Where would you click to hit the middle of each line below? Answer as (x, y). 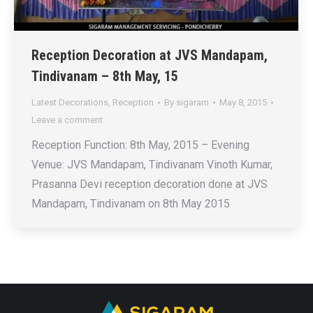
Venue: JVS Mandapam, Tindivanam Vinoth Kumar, (152, 165)
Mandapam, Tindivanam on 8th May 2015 (131, 204)
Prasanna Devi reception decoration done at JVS (150, 184)
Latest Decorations (70, 103)
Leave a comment (67, 120)
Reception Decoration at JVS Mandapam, (150, 56)
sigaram (192, 103)
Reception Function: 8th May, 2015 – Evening (140, 145)
